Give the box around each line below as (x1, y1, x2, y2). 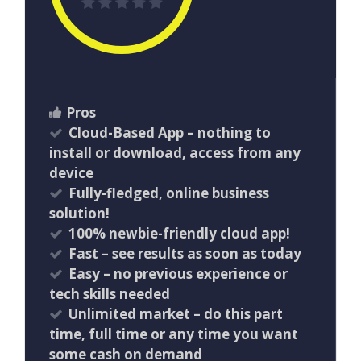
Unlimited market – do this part (68, 305, 283, 324)
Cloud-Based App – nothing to (68, 123, 271, 143)
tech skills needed (49, 284, 170, 304)
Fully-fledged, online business (68, 184, 269, 203)
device (49, 164, 93, 183)
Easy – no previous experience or (68, 264, 288, 284)
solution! (49, 204, 110, 223)
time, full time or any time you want (49, 325, 298, 344)
